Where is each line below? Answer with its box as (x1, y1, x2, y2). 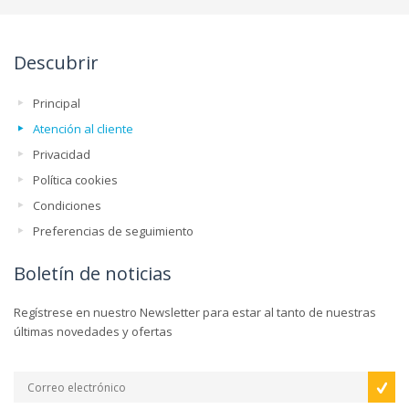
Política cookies (33, 172, 118, 188)
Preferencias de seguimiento (33, 223, 194, 239)
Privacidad (33, 146, 90, 163)
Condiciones (33, 197, 101, 214)
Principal (33, 95, 80, 111)
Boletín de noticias (14, 261, 172, 286)
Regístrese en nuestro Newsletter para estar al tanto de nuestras (14, 304, 376, 320)
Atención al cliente (33, 121, 133, 137)
